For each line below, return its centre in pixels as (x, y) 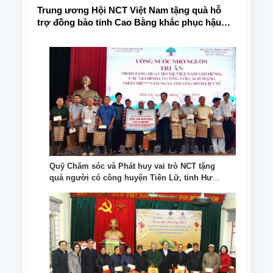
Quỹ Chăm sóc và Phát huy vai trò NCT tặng (132, 166)
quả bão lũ (59, 35)
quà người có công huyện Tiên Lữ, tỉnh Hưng (136, 178)
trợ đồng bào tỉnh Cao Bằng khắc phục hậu (129, 23)
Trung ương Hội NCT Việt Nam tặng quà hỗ (129, 10)
